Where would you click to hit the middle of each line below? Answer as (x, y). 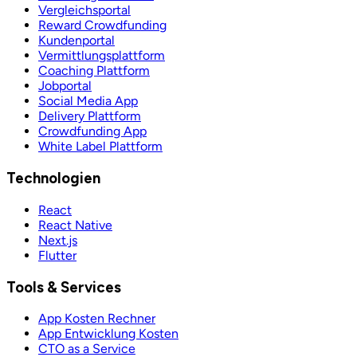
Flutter (57, 255)
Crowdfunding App (92, 131)
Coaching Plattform (94, 71)
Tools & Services (64, 287)
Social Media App (88, 101)
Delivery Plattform (90, 116)
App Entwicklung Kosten (108, 334)
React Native (75, 225)
